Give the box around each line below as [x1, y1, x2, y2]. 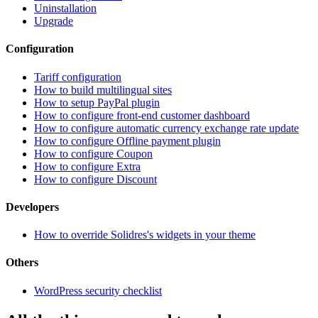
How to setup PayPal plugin [34, 96, 160, 109]
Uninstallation [34, 2, 97, 15]
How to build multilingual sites [34, 83, 172, 96]
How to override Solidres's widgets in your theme [34, 229, 256, 241]
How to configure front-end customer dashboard [34, 109, 250, 121]
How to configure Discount [34, 172, 157, 185]
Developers [6, 200, 59, 213]
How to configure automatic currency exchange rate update [34, 121, 299, 134]
